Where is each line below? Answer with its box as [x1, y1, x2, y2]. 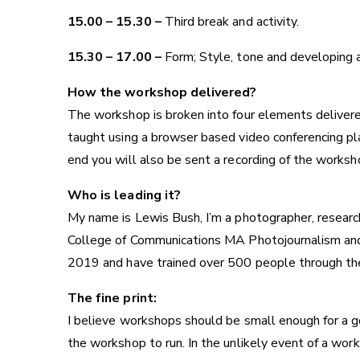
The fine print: [67, 289, 157, 308]
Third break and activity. [164, 13, 300, 31]
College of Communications [67, 231, 225, 250]
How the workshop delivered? [67, 84, 257, 102]
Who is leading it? [67, 186, 181, 205]
